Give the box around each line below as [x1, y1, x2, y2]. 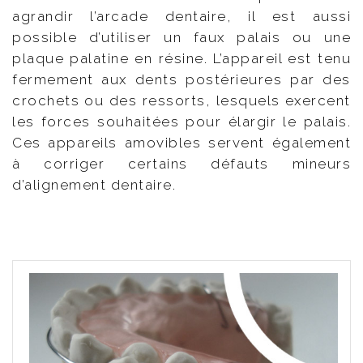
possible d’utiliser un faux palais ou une [12, 28, 351, 45]
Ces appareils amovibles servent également [12, 134, 351, 151]
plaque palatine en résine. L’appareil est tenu [12, 49, 351, 66]
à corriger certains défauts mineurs [12, 155, 351, 172]
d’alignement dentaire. [12, 176, 176, 193]
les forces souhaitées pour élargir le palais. [12, 113, 351, 130]
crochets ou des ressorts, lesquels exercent [12, 92, 351, 109]
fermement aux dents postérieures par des [12, 70, 351, 88]
